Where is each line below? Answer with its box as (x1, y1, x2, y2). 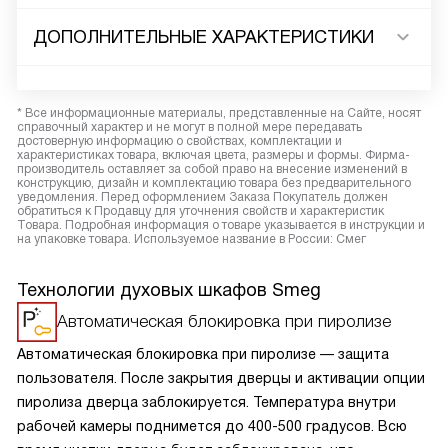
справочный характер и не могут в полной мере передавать (17, 120, 362, 135)
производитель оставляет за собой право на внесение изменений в (17, 162, 407, 177)
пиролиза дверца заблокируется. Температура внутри (17, 394, 396, 411)
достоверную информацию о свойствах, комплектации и (17, 134, 342, 149)
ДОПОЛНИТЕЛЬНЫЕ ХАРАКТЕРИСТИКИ (33, 27, 374, 48)
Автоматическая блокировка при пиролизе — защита (17, 346, 389, 363)
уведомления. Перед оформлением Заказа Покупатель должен (17, 190, 388, 205)
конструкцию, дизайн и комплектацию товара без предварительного (17, 176, 411, 191)
